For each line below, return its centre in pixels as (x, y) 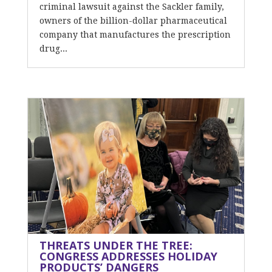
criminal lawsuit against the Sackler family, (131, 7)
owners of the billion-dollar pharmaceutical (133, 21)
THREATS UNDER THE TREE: (116, 245)
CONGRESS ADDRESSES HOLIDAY (128, 256)
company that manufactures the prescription (135, 35)
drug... (53, 49)
